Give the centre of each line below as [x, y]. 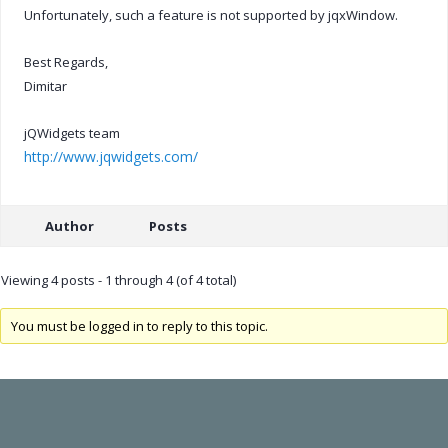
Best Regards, [66, 61]
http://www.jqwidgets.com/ [111, 156]
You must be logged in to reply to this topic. [139, 326]
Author [69, 225]
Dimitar [45, 85]
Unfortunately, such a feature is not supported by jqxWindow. [211, 14]
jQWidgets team [72, 132]
